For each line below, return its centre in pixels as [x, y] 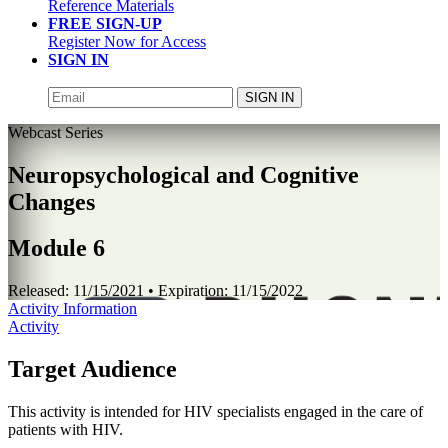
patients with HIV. [65, 430]
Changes [51, 201]
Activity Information [72, 309]
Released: [40, 291]
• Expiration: [188, 291]
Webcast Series [55, 132]
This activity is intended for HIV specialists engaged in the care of [215, 412]
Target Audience [92, 369]
